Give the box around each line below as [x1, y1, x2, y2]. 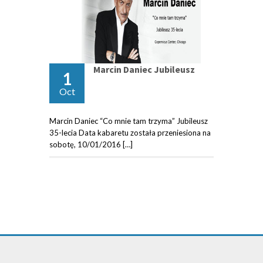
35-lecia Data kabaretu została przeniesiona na [49, 128, 211, 138]
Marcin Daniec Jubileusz [93, 63, 195, 76]
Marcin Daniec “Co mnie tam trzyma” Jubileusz [49, 116, 208, 126]
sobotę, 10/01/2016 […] [49, 140, 133, 150]
